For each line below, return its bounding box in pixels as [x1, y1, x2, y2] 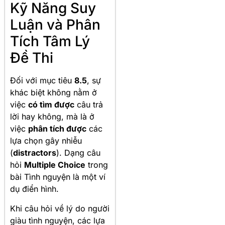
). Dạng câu [56, 148, 100, 158]
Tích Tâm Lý [10, 33, 90, 50]
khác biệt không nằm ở [10, 87, 97, 98]
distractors [13, 148, 56, 158]
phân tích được [28, 124, 86, 134]
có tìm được [28, 99, 74, 110]
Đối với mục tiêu [10, 75, 74, 86]
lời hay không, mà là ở [10, 111, 94, 122]
